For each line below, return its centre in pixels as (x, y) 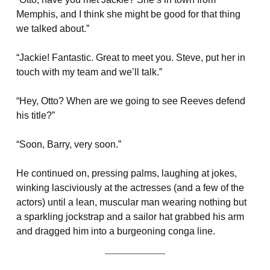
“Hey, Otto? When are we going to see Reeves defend (130, 101)
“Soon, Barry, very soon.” (68, 144)
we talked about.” (52, 29)
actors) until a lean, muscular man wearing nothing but (131, 202)
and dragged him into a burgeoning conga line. (115, 231)
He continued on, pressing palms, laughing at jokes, (126, 173)
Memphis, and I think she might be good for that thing (128, 14)
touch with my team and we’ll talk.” (89, 72)
